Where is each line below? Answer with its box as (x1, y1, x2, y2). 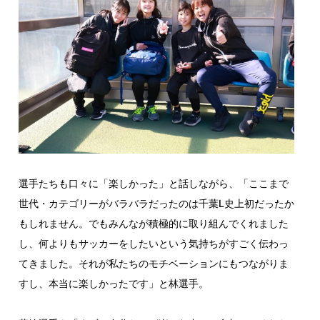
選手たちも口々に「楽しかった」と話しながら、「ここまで (18, 176, 289, 189)
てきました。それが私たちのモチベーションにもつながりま (18, 256, 289, 269)
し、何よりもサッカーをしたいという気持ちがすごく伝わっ (18, 236, 289, 249)
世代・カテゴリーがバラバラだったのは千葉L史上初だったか (18, 196, 294, 209)
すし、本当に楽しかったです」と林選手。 (18, 276, 209, 289)
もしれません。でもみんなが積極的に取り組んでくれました (18, 216, 289, 229)
